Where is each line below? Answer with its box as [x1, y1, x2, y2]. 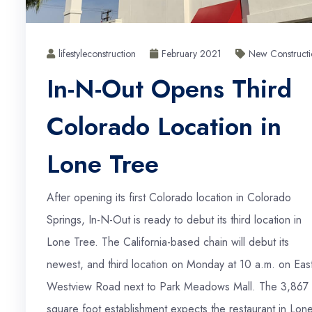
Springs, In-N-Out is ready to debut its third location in [47, 211, 302, 228]
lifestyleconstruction [58, 46, 136, 61]
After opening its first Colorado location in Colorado [47, 189, 291, 205]
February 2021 [162, 46, 221, 61]
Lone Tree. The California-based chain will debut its [47, 233, 289, 250]
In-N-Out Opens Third [47, 70, 292, 107]
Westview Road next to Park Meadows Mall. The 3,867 [47, 278, 309, 295]
